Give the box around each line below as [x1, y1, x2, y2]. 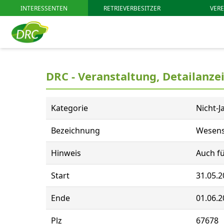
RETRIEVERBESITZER [103, 3, 160, 12]
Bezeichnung [51, 125, 100, 136]
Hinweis [51, 147, 81, 158]
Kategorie [51, 102, 88, 113]
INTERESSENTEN [20, 3, 67, 12]
